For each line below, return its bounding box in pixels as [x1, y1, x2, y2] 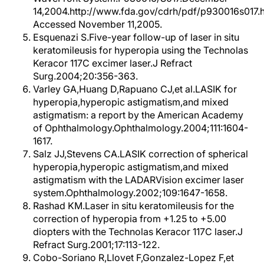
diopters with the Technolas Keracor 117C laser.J [33, 226, 243, 237]
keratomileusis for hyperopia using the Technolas [33, 44, 248, 56]
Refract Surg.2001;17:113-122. [33, 239, 160, 250]
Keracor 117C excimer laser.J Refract [33, 57, 192, 69]
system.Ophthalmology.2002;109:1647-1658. [33, 187, 227, 199]
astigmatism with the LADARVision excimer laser [33, 174, 244, 186]
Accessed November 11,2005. [33, 18, 162, 30]
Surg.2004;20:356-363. [33, 70, 138, 82]
